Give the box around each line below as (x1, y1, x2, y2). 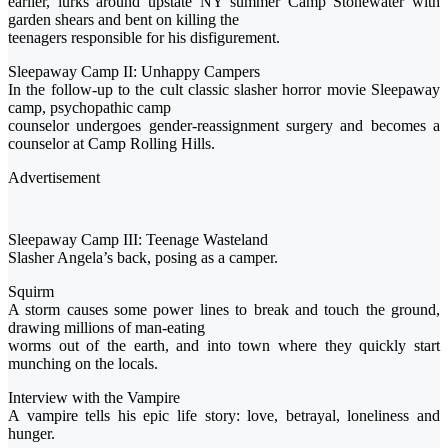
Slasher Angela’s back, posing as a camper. (8, 249, 278, 267)
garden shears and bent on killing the (8, 11, 239, 29)
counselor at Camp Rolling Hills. (8, 135, 215, 153)
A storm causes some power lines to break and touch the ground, (8, 301, 440, 319)
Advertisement (8, 169, 100, 187)
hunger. (8, 425, 55, 443)
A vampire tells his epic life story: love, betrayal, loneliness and (8, 407, 440, 425)
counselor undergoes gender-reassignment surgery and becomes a (8, 117, 440, 135)
